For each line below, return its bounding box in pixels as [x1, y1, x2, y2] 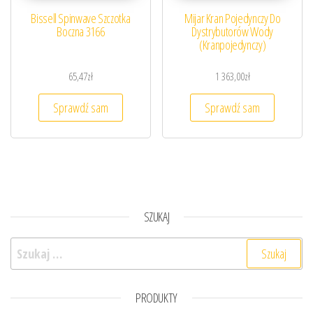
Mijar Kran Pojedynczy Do [184, 9, 281, 27]
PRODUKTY [135, 289, 178, 307]
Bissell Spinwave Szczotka [31, 9, 131, 27]
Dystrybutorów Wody [191, 22, 273, 40]
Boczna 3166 [57, 22, 105, 40]
